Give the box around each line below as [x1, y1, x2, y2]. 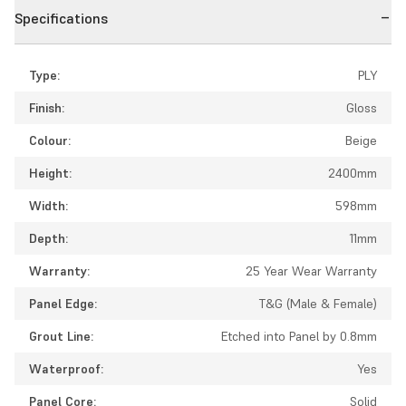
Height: [29, 164, 72, 181]
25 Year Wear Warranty [246, 262, 377, 279]
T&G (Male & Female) [259, 295, 377, 312]
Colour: [29, 131, 71, 149]
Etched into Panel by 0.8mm [221, 327, 377, 344]
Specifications [14, 8, 108, 27]
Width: [29, 197, 68, 214]
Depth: [29, 229, 68, 246]
